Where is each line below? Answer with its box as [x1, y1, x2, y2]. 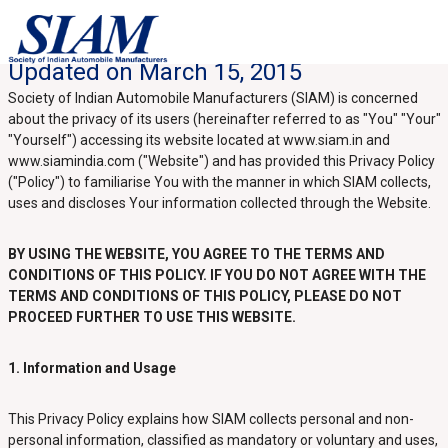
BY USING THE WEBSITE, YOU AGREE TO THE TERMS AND [7, 246, 385, 262]
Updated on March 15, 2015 [7, 58, 302, 86]
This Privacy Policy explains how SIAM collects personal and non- [7, 411, 414, 427]
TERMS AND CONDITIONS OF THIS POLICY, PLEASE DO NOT [7, 288, 402, 304]
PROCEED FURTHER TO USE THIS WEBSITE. [7, 309, 296, 325]
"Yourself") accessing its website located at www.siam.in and [7, 132, 390, 148]
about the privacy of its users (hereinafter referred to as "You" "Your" [7, 111, 441, 127]
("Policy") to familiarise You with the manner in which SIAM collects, [7, 174, 431, 190]
